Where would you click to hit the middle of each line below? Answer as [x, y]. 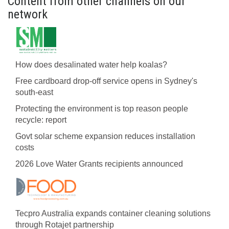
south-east [34, 92]
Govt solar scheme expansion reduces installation [105, 136]
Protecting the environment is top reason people [102, 109]
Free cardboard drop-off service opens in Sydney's [106, 81]
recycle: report [41, 120]
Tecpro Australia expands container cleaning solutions [113, 213]
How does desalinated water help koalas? [91, 65]
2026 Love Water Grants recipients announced [99, 164]
